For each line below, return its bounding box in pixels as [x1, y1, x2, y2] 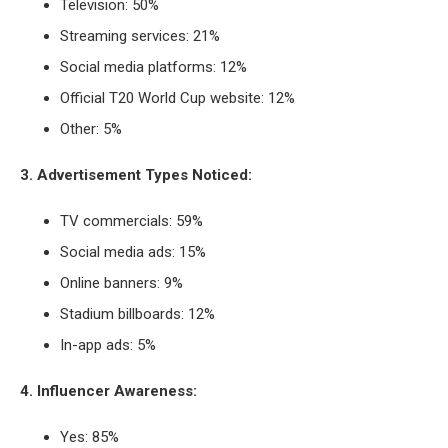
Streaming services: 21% [60, 26, 220, 45]
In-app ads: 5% [60, 335, 156, 354]
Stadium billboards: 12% [60, 304, 215, 323]
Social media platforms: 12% [60, 57, 247, 76]
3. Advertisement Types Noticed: [20, 165, 252, 184]
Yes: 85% [60, 427, 119, 446]
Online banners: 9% [60, 273, 183, 292]
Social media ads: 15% [60, 242, 206, 261]
